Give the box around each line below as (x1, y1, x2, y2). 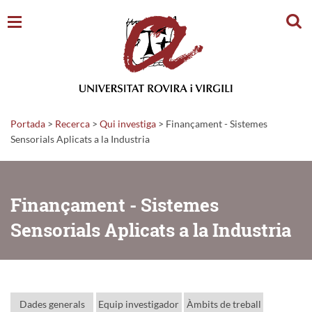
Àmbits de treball (186, 297, 261, 310)
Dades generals (19, 297, 85, 310)
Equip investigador (98, 297, 179, 310)
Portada (10, 117, 45, 130)
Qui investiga (100, 117, 156, 130)
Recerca (55, 117, 90, 130)
